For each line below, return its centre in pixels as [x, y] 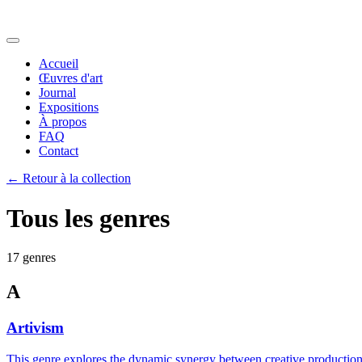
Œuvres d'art [71, 78]
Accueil [59, 64]
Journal [57, 93]
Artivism [35, 328]
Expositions [69, 107]
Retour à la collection [77, 179]
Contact [59, 151]
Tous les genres [88, 218]
